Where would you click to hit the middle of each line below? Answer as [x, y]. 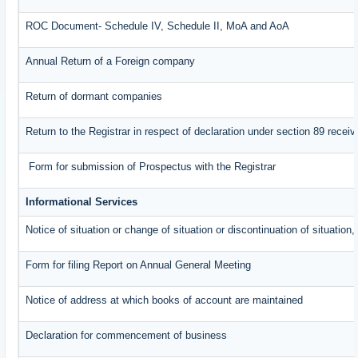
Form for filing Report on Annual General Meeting [139, 265]
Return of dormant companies [94, 97]
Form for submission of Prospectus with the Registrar [151, 167]
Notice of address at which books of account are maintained [165, 300]
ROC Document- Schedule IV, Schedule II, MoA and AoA [158, 26]
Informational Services [82, 202]
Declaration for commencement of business [127, 336]
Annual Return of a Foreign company [111, 62]
